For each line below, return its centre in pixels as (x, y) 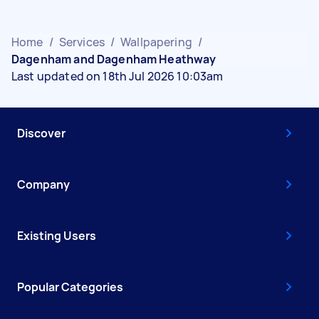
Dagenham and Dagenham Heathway (114, 59)
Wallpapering (156, 42)
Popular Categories (70, 287)
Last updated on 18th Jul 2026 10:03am (117, 76)
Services (82, 42)
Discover (41, 133)
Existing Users (57, 236)
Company (43, 184)
